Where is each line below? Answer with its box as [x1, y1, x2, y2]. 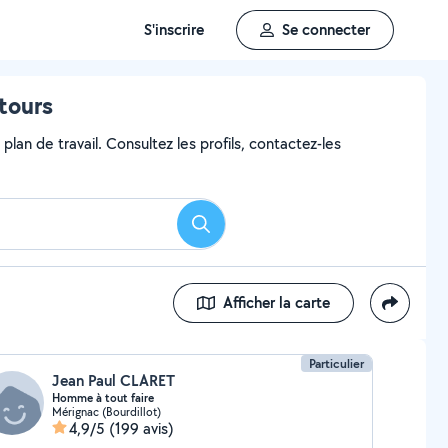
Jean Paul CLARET [51, 370, 175, 391]
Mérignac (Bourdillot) [51, 404, 161, 419]
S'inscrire [144, 19, 204, 40]
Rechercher [199, 219, 275, 241]
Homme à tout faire [51, 390, 154, 406]
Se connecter [282, 19, 370, 40]
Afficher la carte [223, 292, 330, 313]
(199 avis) [108, 418, 174, 439]
